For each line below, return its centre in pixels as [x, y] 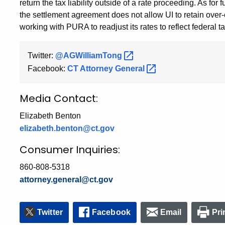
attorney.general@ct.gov [66, 179]
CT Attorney [91, 68]
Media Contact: [59, 98]
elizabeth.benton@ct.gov [67, 128]
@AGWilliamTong [90, 55]
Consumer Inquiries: [70, 149]
